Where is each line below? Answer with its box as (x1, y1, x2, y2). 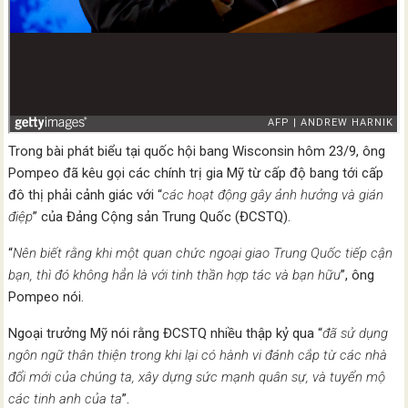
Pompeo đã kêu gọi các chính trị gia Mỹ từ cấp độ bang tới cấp (8, 165, 384, 181)
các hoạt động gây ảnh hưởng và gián (162, 187, 384, 203)
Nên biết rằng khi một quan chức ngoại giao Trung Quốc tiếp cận (13, 245, 393, 261)
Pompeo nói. (8, 289, 85, 305)
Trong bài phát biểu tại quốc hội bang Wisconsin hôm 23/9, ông (8, 143, 386, 159)
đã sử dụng (322, 325, 389, 342)
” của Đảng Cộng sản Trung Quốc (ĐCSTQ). (33, 209, 291, 225)
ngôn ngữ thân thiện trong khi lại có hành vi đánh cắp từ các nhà (8, 347, 388, 363)
